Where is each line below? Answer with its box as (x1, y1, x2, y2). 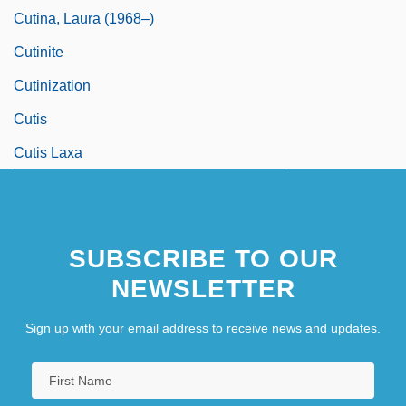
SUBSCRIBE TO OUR (68, 244, 338, 273)
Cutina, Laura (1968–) (14, 10, 154, 26)
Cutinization (14, 77, 91, 93)
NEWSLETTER (111, 274, 295, 303)
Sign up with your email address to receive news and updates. (25, 320, 381, 335)
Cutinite (14, 43, 63, 60)
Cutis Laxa (14, 144, 82, 160)
